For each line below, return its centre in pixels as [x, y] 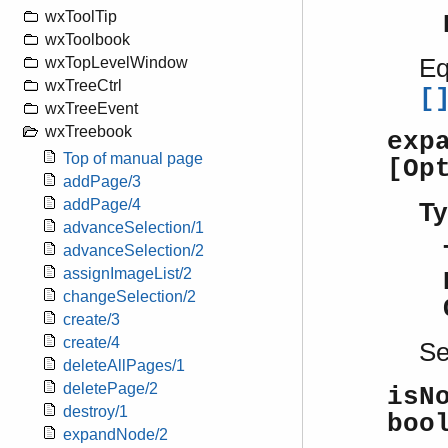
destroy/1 [95, 412]
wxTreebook [88, 132]
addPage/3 [102, 182]
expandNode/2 [115, 435]
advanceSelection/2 [133, 251]
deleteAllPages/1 [124, 366]
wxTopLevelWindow [116, 63]
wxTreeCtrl [83, 86]
